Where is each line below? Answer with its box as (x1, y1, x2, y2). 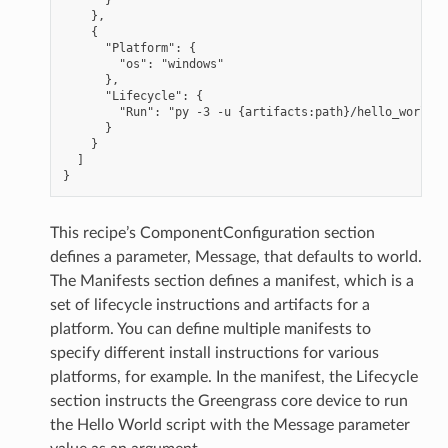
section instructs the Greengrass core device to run (49, 392, 408, 409)
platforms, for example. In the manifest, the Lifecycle (49, 368, 418, 385)
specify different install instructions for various (49, 344, 379, 361)
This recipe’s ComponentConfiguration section (49, 224, 375, 241)
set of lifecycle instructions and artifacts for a (49, 296, 370, 313)
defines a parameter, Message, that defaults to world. (49, 248, 422, 265)
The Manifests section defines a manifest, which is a (49, 272, 414, 289)
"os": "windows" (62, 56, 224, 71)
